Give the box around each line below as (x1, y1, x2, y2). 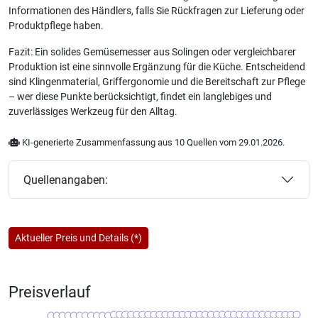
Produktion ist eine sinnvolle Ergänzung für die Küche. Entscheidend (9, 61, 305, 73)
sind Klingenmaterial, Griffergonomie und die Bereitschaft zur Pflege (9, 76, 305, 88)
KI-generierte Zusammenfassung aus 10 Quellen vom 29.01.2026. (20, 137, 285, 148)
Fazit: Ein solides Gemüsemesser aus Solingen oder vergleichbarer (9, 46, 296, 58)
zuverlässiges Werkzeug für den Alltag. (9, 106, 177, 118)
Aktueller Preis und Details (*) (15, 232, 142, 243)
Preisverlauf (9, 283, 91, 301)
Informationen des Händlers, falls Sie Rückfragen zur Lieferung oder (9, 5, 305, 17)
